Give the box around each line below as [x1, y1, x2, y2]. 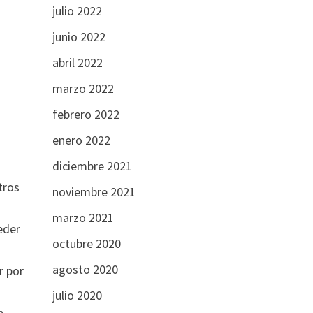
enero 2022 [52, 132, 110, 148]
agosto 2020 [52, 261, 118, 277]
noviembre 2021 [52, 184, 136, 200]
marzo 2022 [52, 80, 114, 96]
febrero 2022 [52, 106, 119, 122]
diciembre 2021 [52, 158, 132, 174]
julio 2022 [52, 3, 102, 19]
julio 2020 [52, 287, 102, 303]
